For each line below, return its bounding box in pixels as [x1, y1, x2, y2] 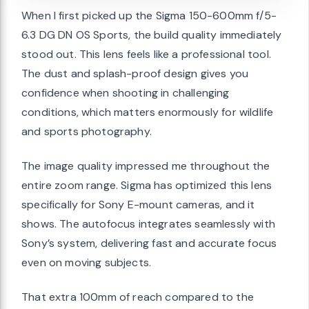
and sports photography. [21, 123, 152, 139]
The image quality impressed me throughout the [21, 158, 270, 173]
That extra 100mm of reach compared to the [21, 289, 254, 304]
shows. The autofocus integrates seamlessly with [21, 216, 275, 231]
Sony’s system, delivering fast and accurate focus [21, 235, 277, 250]
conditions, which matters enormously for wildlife [21, 104, 274, 119]
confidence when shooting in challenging [21, 85, 230, 100]
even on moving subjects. [21, 255, 152, 270]
